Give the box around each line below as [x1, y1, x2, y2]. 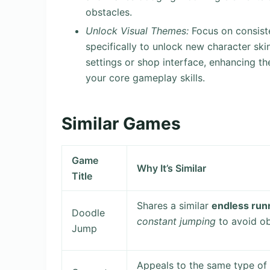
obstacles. [86, 5, 132, 18]
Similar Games [61, 113, 181, 134]
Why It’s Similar [137, 162, 207, 175]
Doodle [72, 207, 105, 219]
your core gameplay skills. [86, 71, 205, 84]
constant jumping [137, 215, 216, 228]
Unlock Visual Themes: [86, 24, 189, 37]
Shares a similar [137, 199, 212, 212]
